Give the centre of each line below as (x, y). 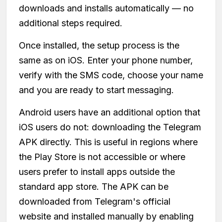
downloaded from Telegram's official (95, 201)
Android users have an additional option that (110, 112)
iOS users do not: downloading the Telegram (110, 127)
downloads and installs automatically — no (106, 8)
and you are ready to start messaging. (96, 90)
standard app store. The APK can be (94, 186)
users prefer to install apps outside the (97, 171)
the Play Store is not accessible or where (102, 157)
